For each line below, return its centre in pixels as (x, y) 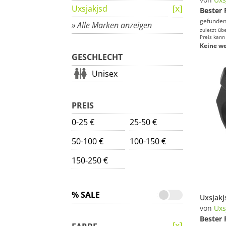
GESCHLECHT (97, 57)
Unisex (105, 74)
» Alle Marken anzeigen (112, 25)
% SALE (86, 195)
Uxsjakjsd (90, 9)
